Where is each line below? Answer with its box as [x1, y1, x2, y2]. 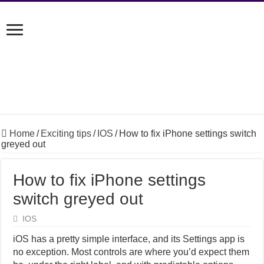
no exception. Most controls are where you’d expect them [13, 247, 250, 257]
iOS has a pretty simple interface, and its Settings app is [13, 234, 245, 244]
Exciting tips [41, 128, 92, 138]
